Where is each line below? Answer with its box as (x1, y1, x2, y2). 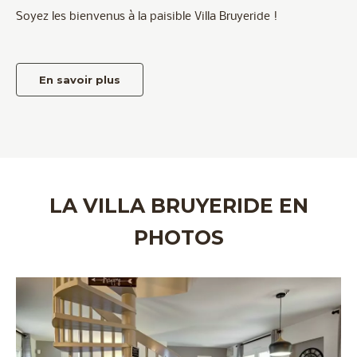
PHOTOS (133, 225, 224, 249)
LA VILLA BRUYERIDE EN (49, 193, 308, 218)
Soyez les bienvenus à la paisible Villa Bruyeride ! (16, 10, 277, 23)
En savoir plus (39, 73, 120, 86)
